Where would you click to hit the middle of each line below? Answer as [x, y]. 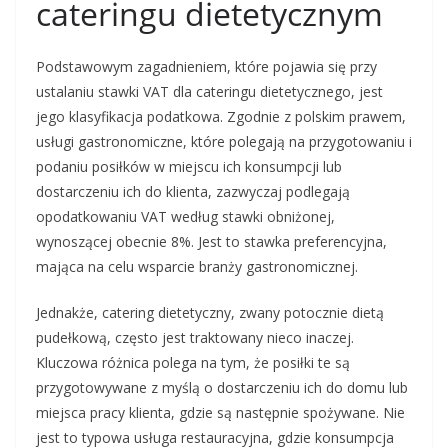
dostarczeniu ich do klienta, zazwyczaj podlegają [193, 191]
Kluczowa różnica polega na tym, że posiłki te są [193, 362]
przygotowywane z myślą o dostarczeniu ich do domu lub [222, 387]
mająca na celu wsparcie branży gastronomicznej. [197, 266]
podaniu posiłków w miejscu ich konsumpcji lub [189, 166]
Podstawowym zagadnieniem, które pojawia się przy [206, 66]
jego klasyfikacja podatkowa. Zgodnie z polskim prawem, [221, 116]
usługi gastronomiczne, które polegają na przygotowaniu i [224, 141]
